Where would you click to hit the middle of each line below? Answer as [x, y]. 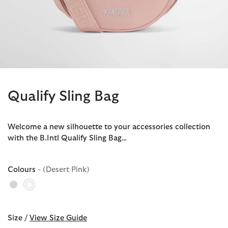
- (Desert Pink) [64, 170]
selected [44, 193]
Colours [23, 170]
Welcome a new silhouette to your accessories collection [109, 127]
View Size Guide [58, 218]
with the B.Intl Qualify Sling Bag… [67, 138]
